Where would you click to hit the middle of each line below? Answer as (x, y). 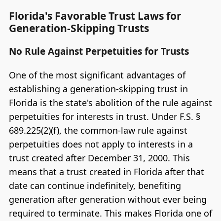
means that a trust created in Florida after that (106, 172)
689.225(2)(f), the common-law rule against (98, 130)
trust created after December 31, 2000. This (99, 158)
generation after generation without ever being (108, 200)
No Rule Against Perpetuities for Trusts (99, 52)
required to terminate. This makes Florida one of (110, 213)
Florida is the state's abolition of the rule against (110, 103)
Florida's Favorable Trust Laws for (95, 16)
